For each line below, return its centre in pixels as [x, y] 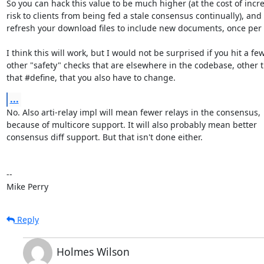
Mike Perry [27, 186]
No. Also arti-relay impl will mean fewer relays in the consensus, [134, 112]
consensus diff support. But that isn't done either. [104, 137]
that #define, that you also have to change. [91, 77]
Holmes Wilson [93, 251]
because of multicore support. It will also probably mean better [133, 124]
